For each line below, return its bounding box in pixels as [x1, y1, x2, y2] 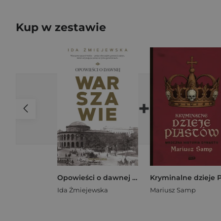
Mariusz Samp [150, 185, 196, 194]
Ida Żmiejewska [57, 185, 108, 194]
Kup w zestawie [16, 21, 106, 34]
